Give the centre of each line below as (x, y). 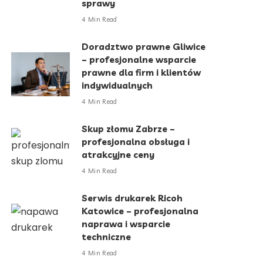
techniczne (107, 237)
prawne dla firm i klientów (141, 73)
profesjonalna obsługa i (136, 142)
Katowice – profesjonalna (140, 211)
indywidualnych (117, 86)
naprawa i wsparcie (126, 224)
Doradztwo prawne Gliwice (144, 47)
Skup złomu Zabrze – (129, 129)
